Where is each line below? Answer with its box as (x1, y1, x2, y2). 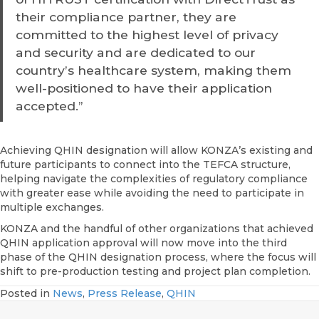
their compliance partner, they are (15, 9, 236, 24)
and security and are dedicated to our (15, 44, 256, 60)
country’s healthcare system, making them (15, 62, 291, 78)
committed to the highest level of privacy (15, 26, 278, 42)
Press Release (88, 287, 162, 300)
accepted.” (15, 98, 83, 113)
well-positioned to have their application (15, 80, 272, 95)
